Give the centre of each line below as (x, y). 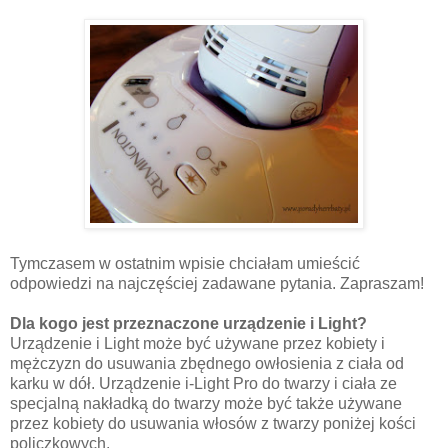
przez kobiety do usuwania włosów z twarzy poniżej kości (213, 424)
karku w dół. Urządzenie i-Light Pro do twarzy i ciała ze (203, 384)
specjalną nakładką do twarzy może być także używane (206, 404)
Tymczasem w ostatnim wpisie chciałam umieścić (185, 264)
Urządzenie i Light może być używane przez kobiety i (197, 344)
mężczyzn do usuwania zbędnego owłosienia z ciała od (207, 364)
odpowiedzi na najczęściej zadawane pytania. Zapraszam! (217, 284)
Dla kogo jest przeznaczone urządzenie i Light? (188, 324)
